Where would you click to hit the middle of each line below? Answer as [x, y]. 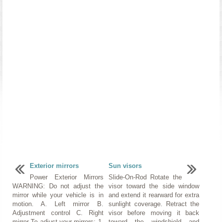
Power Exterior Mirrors [67, 177]
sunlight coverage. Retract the [154, 204]
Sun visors [125, 166]
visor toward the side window [154, 186]
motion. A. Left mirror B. [58, 204]
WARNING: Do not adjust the [58, 186]
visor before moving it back [154, 213]
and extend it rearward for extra [154, 195]
